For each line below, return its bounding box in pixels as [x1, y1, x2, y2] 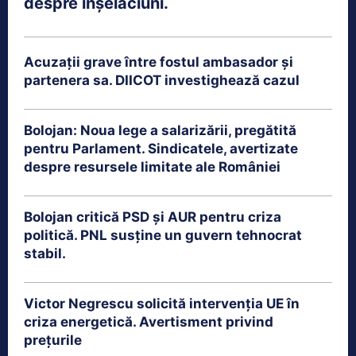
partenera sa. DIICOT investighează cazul [24, 72, 300, 88]
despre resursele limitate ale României [24, 158, 281, 175]
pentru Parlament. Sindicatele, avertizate [24, 140, 298, 157]
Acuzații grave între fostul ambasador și [24, 53, 293, 70]
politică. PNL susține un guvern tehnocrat [24, 226, 302, 243]
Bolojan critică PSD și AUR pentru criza [24, 208, 281, 225]
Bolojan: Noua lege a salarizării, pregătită [24, 122, 296, 138]
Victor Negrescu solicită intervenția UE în [24, 295, 300, 311]
